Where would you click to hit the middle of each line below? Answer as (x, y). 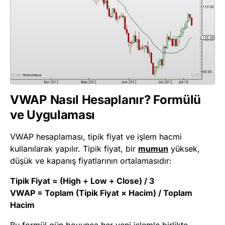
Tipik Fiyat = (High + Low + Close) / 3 (82, 181)
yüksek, (184, 149)
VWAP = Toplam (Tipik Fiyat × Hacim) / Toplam (101, 193)
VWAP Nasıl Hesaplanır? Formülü (106, 100)
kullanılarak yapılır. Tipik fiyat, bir (74, 149)
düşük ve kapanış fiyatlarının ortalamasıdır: (91, 161)
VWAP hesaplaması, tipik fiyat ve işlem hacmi (96, 137)
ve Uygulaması (53, 115)
